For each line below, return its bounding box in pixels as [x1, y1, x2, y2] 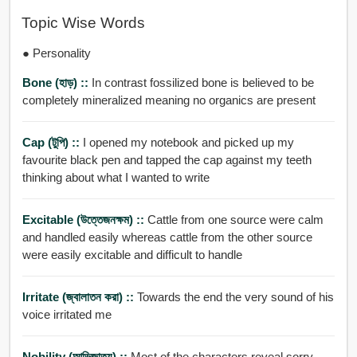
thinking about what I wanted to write [22, 170, 210, 184]
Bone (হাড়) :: [22, 75, 92, 89]
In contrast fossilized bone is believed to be [91, 75, 314, 89]
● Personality [22, 45, 91, 60]
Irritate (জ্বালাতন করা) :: [22, 289, 137, 304]
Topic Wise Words [21, 14, 145, 32]
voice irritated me [22, 307, 112, 321]
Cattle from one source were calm [147, 212, 324, 226]
